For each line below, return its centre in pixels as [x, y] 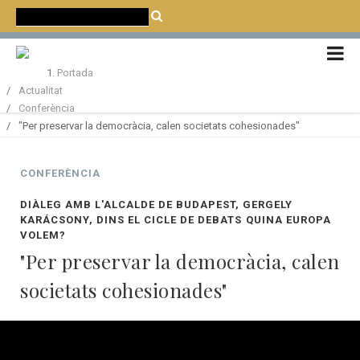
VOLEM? [43, 235]
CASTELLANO [288, 45]
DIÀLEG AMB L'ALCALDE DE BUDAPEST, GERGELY [156, 205]
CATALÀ [237, 45]
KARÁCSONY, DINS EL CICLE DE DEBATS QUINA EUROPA [176, 220]
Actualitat [41, 90]
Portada [75, 73]
